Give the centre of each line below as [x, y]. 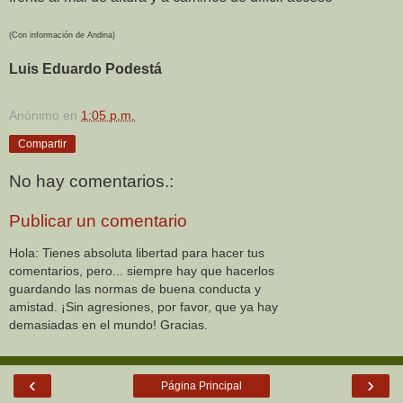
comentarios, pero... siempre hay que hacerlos [142, 271]
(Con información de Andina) [62, 35]
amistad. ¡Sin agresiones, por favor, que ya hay [143, 307]
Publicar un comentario [98, 221]
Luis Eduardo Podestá [85, 68]
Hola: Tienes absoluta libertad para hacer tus [137, 253]
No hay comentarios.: [91, 182]
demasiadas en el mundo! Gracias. [108, 325]
